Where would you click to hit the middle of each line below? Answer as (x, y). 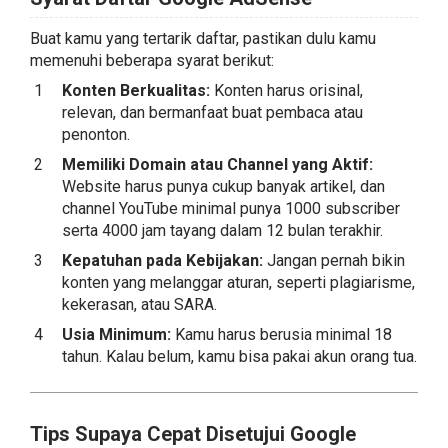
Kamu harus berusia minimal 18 (281, 334)
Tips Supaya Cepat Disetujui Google (193, 434)
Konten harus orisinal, (286, 90)
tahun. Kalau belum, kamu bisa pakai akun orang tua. (239, 356)
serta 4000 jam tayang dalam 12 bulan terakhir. (222, 230)
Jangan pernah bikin (334, 260)
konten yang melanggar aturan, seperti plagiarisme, (238, 282)
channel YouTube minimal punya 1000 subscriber (231, 208)
